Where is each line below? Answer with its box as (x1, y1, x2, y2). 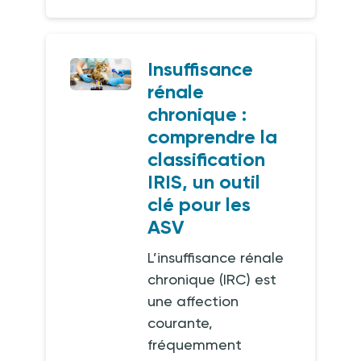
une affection (147, 293, 239, 309)
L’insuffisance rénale (147, 249, 284, 266)
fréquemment (147, 336, 243, 353)
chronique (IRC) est (147, 271, 277, 288)
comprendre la (147, 125, 278, 148)
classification (147, 147, 266, 171)
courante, (147, 314, 214, 331)
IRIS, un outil (147, 170, 261, 193)
